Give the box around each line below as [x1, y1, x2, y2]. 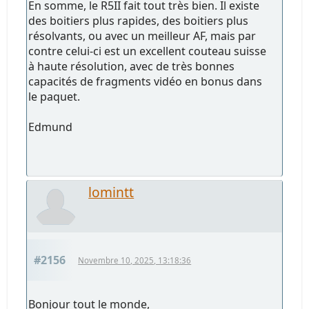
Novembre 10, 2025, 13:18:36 [78, 255, 192, 266]
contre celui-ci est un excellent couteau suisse [28, 43, 267, 59]
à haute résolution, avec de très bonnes [28, 58, 235, 74]
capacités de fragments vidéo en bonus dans [28, 73, 263, 89]
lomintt [88, 182, 134, 201]
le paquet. [28, 88, 81, 104]
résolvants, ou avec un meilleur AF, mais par [28, 28, 257, 43]
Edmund [28, 119, 73, 134]
